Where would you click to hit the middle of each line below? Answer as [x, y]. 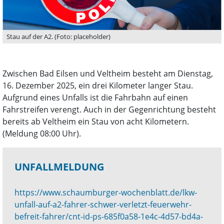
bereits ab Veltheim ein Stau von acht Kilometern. [96, 122]
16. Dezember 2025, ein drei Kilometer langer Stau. [98, 86]
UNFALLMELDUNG [59, 167]
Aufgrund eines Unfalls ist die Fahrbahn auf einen [95, 98]
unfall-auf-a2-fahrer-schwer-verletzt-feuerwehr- [103, 205]
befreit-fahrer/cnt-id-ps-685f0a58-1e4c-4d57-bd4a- [109, 217]
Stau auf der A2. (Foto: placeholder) [58, 37]
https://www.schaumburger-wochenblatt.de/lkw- [106, 193]
